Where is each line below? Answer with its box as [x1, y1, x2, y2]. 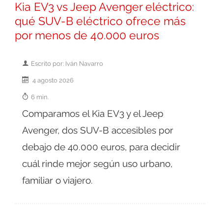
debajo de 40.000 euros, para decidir [22, 141, 180, 153]
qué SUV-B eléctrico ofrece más [15, 15, 186, 28]
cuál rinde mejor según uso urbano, [22, 158, 172, 169]
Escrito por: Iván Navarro [31, 59, 103, 68]
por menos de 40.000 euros [15, 29, 159, 42]
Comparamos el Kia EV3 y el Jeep [22, 108, 164, 119]
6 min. [31, 93, 49, 101]
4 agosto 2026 [31, 76, 74, 84]
